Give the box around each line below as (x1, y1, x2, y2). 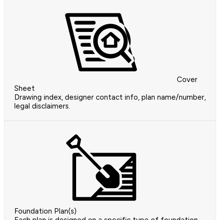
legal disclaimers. (14, 102, 70, 111)
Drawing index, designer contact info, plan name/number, (14, 93, 206, 102)
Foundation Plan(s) (14, 207, 77, 216)
